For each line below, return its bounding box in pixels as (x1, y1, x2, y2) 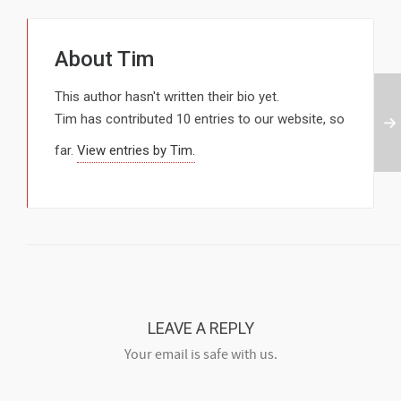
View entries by (77, 142, 170, 159)
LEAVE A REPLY (147, 319, 254, 338)
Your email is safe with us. (124, 346, 277, 364)
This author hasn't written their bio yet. (55, 89, 279, 106)
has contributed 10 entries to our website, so (77, 111, 345, 128)
